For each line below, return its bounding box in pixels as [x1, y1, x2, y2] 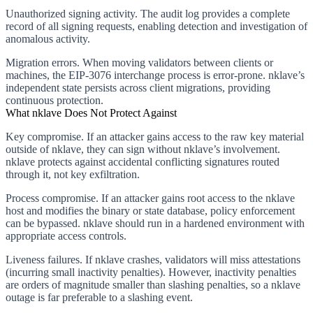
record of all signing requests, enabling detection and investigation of [6, 20, 307, 32]
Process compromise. [6, 191, 99, 204]
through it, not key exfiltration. [6, 168, 140, 180]
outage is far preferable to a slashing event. [6, 291, 193, 303]
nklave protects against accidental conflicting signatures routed [6, 155, 279, 168]
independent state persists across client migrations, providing [6, 81, 270, 94]
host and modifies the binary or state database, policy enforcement [6, 204, 295, 217]
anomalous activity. [6, 32, 90, 45]
